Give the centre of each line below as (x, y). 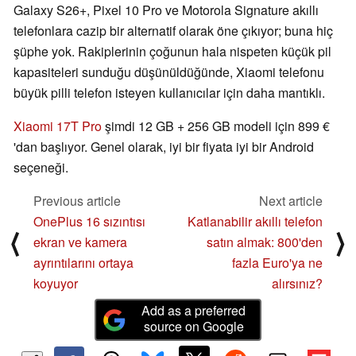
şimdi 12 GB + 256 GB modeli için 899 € (216, 126)
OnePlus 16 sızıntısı (89, 222)
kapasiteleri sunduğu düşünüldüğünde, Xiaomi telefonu (169, 72)
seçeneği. (41, 168)
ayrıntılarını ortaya (83, 263)
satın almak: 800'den (265, 242)
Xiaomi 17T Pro (58, 126)
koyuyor (56, 284)
